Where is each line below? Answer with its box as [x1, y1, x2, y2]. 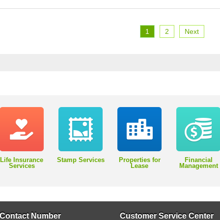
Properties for [118, 157, 161, 164]
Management [179, 163, 218, 170]
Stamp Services [56, 157, 105, 164]
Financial [184, 157, 213, 164]
